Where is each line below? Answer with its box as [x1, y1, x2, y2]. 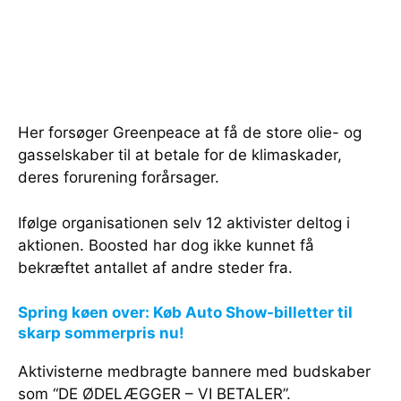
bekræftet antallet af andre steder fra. [18, 259, 293, 277]
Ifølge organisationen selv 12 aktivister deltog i [18, 214, 350, 232]
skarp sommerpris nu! [18, 324, 184, 342]
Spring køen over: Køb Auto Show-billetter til [18, 303, 353, 321]
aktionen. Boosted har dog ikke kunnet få [18, 236, 314, 254]
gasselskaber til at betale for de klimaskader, [18, 146, 342, 164]
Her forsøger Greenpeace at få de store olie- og [18, 124, 362, 141]
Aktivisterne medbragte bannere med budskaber [18, 363, 371, 380]
